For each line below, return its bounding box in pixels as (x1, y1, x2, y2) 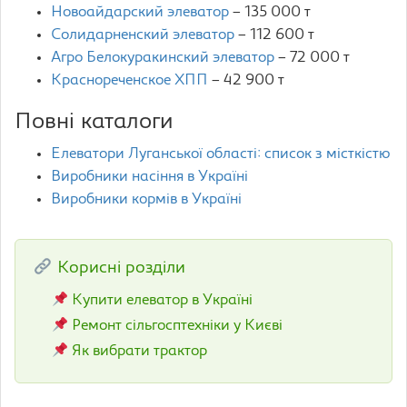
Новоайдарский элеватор (51, 5, 229, 20)
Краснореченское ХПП (51, 74, 208, 88)
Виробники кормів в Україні (51, 193, 242, 207)
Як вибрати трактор (72, 344, 208, 360)
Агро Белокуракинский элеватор (51, 51, 274, 65)
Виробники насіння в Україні (51, 170, 248, 184)
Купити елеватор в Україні (72, 293, 253, 309)
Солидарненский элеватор (51, 28, 234, 43)
